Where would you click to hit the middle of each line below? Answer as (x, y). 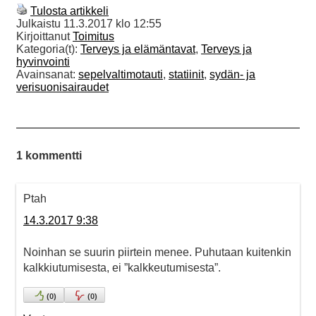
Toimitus (93, 37)
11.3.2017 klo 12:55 (113, 24)
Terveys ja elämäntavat (138, 49)
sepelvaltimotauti (121, 75)
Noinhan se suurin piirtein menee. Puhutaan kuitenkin (157, 253)
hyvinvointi (43, 62)
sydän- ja (232, 75)
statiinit (186, 75)
